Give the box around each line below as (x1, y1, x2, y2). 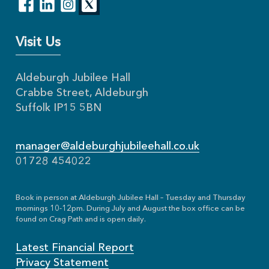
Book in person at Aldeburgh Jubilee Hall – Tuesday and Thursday (16, 194, 246, 202)
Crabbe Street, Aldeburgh (16, 88, 149, 99)
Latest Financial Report (16, 243, 134, 254)
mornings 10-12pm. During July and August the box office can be (16, 205, 246, 213)
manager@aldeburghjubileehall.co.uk (16, 141, 200, 153)
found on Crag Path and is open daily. (16, 216, 147, 224)
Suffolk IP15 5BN (16, 103, 102, 114)
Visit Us (16, 36, 61, 50)
